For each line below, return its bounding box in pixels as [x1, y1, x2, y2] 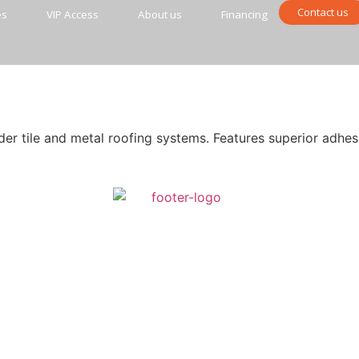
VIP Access [46, 6, 99, 22]
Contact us [296, 5, 349, 19]
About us [137, 6, 182, 22]
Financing [220, 6, 268, 22]
